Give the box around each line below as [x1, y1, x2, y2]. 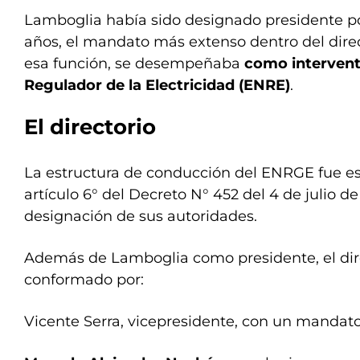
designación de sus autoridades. [24, 207, 257, 225]
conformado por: [24, 271, 144, 288]
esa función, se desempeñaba [24, 55, 244, 72]
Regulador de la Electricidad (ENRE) [24, 76, 290, 94]
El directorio [24, 114, 156, 140]
